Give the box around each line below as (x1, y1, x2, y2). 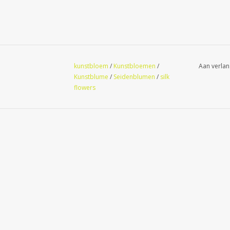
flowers (74, 83, 95, 92)
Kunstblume (74, 72, 108, 81)
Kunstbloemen (113, 61, 156, 70)
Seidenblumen (113, 72, 155, 81)
